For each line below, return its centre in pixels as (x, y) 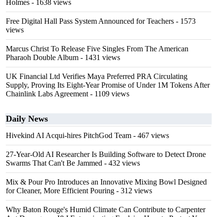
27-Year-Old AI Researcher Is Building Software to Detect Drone (106, 154)
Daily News (27, 119)
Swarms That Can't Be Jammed (54, 163)
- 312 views (133, 191)
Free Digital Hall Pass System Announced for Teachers (90, 21)
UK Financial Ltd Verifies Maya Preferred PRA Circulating (97, 76)
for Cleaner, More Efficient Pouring (60, 191)
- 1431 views (99, 57)
